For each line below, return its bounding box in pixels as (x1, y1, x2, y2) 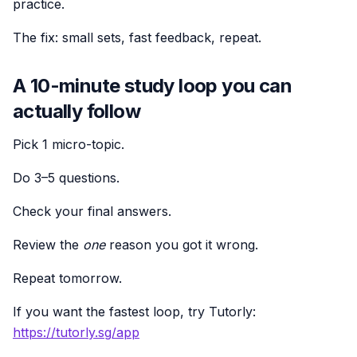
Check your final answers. (13, 202, 171, 219)
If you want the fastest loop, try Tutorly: (13, 303, 256, 320)
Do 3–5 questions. (13, 169, 120, 186)
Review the (13, 236, 83, 253)
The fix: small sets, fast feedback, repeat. (13, 29, 261, 45)
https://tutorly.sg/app (13, 324, 139, 340)
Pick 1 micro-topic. (13, 135, 124, 152)
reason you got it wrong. (105, 236, 258, 253)
